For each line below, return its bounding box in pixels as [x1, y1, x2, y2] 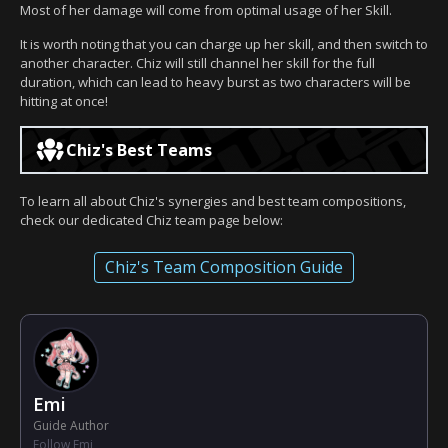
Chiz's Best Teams [66, 138, 212, 161]
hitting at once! [20, 91, 108, 110]
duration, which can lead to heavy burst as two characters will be [20, 72, 411, 91]
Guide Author [33, 416, 109, 434]
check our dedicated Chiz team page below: [20, 210, 283, 229]
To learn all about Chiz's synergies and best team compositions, [20, 191, 406, 210]
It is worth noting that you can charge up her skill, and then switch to [20, 34, 428, 53]
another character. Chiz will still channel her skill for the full [20, 53, 375, 72]
